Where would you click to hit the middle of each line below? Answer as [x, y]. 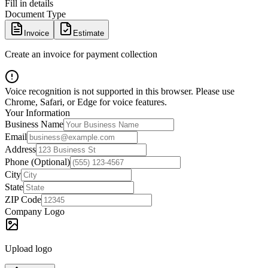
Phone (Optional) [37, 162]
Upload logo [28, 249]
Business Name [34, 124]
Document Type [35, 14]
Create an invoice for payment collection [81, 54]
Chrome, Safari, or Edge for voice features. [86, 102]
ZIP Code [23, 200]
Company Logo [35, 212]
